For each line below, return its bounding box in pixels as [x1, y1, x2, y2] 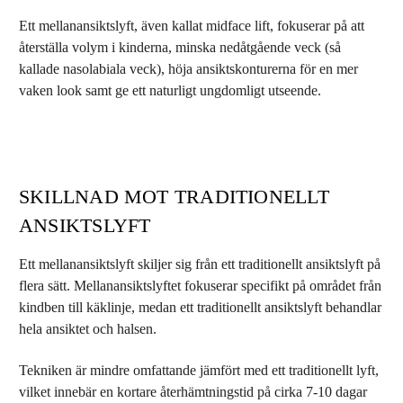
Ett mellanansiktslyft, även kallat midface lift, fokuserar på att [19, 18, 364, 33]
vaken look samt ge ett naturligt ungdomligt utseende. [19, 83, 321, 98]
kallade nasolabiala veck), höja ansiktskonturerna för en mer [19, 61, 358, 76]
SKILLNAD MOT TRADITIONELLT [19, 185, 329, 208]
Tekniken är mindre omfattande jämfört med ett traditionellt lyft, [19, 363, 379, 378]
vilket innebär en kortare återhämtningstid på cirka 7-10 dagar [19, 384, 367, 399]
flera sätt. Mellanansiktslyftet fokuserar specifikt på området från [19, 278, 381, 293]
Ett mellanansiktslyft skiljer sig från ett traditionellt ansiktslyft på [19, 256, 381, 272]
